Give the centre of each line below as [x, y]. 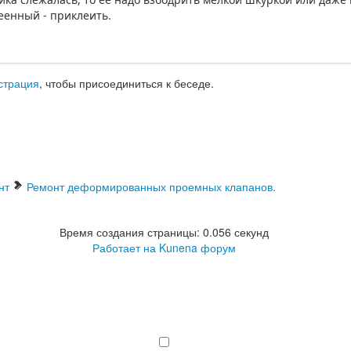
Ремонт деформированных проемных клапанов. [151, 187]
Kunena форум [197, 248]
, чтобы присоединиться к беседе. [127, 83]
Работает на [124, 248]
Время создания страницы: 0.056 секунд [164, 232]
